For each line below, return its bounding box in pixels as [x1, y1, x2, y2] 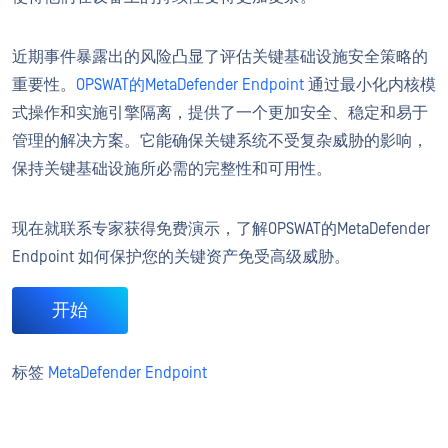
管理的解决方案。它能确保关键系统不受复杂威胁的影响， [12, 131, 428, 150]
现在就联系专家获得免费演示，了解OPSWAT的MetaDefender [12, 219, 430, 238]
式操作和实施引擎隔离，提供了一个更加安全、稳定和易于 [12, 103, 428, 122]
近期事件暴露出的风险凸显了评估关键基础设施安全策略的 [12, 47, 428, 66]
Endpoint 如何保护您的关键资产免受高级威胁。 [12, 247, 350, 266]
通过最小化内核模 [304, 75, 436, 94]
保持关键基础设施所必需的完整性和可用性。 [12, 159, 336, 178]
